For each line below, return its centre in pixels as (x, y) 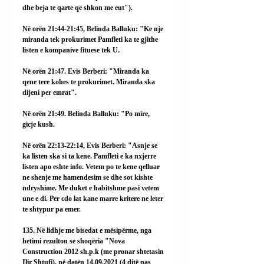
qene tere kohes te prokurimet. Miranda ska (90, 82)
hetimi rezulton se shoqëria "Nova (75, 241)
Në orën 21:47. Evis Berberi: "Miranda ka (87, 71)
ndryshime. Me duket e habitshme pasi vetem (92, 188)
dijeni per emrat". (49, 92)
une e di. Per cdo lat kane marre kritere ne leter (94, 198)
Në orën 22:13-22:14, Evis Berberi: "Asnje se (91, 145)
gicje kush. (39, 124)
